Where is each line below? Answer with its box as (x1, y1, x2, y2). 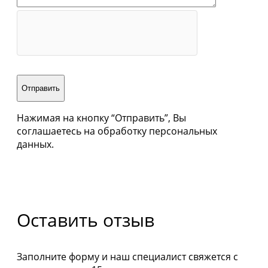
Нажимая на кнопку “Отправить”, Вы (17, 111, 186, 125)
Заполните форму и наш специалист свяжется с (17, 250, 238, 264)
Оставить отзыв (17, 208, 154, 233)
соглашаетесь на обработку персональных (17, 124, 217, 138)
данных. (17, 138, 54, 151)
